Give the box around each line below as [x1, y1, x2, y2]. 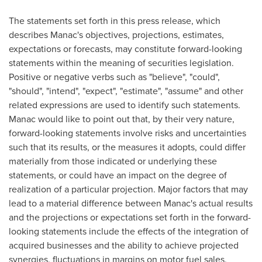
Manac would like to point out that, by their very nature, [9, 112, 235, 126]
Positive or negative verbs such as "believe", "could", [9, 70, 220, 84]
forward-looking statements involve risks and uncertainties [9, 126, 246, 140]
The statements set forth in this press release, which [9, 14, 220, 27]
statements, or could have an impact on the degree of [9, 168, 227, 182]
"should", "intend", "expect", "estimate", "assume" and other [9, 84, 243, 98]
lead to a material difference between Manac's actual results [9, 196, 253, 210]
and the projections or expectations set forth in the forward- [9, 211, 251, 224]
